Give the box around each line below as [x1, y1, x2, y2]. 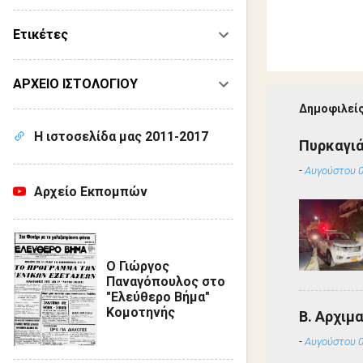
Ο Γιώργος [105, 258, 169, 274]
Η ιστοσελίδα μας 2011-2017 [34, 129, 208, 144]
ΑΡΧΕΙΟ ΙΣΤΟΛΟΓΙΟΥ [13, 76, 138, 92]
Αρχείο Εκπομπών [34, 184, 147, 199]
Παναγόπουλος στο [105, 274, 225, 289]
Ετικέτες [13, 27, 68, 42]
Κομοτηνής [105, 305, 175, 320]
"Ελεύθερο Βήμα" [105, 289, 210, 305]
